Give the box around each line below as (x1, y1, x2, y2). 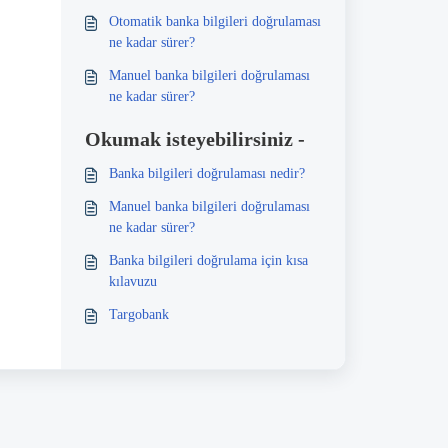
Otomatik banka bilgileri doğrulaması (108, 14, 321, 29)
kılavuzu (108, 274, 157, 289)
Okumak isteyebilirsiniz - (84, 128, 305, 150)
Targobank (108, 307, 169, 322)
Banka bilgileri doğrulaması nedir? (108, 166, 305, 181)
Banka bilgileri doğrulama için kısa (108, 253, 308, 268)
